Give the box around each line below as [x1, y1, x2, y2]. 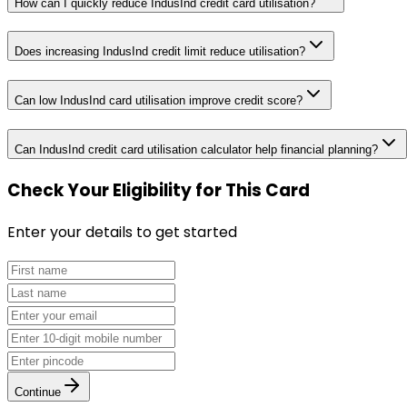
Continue [15, 385, 61, 400]
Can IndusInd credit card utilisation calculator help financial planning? [15, 142, 378, 156]
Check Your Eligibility [7, 178, 192, 203]
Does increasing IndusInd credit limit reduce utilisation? [15, 45, 305, 59]
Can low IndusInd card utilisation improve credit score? [15, 94, 303, 108]
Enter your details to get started [7, 222, 237, 243]
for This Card [195, 178, 310, 203]
